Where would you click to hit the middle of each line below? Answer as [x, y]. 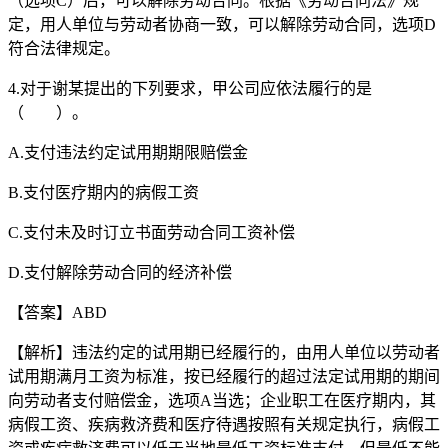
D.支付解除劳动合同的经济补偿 [120, 272]
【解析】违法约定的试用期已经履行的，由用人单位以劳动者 [224, 352]
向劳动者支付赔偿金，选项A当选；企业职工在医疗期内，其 [222, 400]
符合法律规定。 [64, 48]
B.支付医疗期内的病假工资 [103, 192]
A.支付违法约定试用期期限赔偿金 [128, 152]
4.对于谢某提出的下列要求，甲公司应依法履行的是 [190, 88]
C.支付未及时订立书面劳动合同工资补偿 [151, 232]
